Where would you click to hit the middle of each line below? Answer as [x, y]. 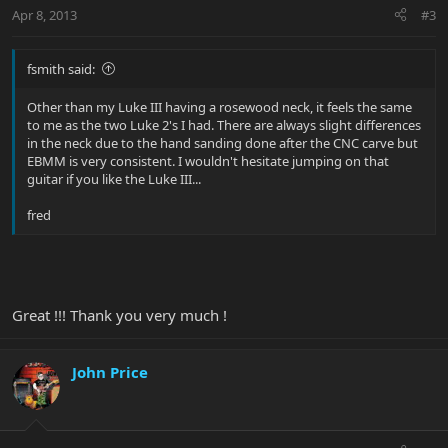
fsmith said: [61, 68]
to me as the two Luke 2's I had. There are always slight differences [224, 124]
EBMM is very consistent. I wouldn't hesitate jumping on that [208, 160]
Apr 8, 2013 [44, 14]
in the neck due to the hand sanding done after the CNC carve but [222, 142]
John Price [110, 372]
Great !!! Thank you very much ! [119, 315]
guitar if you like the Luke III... [114, 178]
